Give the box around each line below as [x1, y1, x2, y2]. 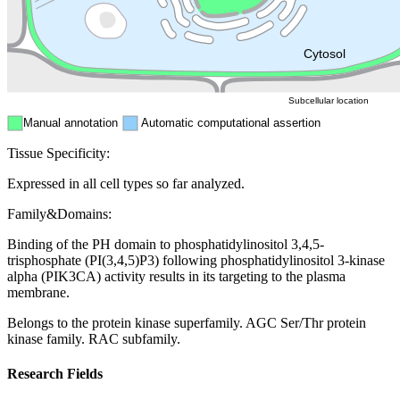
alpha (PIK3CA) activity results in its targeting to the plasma [7, 269, 346, 285]
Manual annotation [23, 116, 118, 130]
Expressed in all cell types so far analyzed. [7, 176, 245, 192]
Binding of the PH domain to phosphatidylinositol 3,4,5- [7, 237, 324, 253]
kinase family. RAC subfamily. [7, 331, 180, 347]
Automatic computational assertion [141, 116, 321, 130]
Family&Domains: [7, 206, 112, 222]
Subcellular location [288, 96, 369, 106]
